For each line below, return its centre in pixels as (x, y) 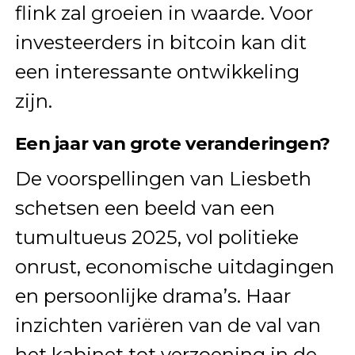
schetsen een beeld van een (145, 208)
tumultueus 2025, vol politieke (157, 238)
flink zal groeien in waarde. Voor (164, 13)
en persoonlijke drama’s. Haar (153, 296)
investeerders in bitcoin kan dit (160, 43)
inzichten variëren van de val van (168, 326)
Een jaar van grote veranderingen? (172, 144)
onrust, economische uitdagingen (174, 267)
